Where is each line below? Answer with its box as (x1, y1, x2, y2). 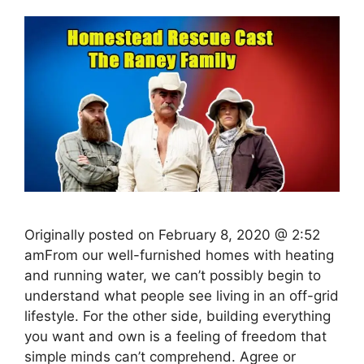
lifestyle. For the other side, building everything (24, 308, 331, 325)
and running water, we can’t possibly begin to (24, 267, 321, 284)
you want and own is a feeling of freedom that (24, 328, 327, 345)
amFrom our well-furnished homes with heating (24, 247, 334, 264)
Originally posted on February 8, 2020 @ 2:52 (24, 227, 320, 244)
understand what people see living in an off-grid (24, 288, 339, 305)
